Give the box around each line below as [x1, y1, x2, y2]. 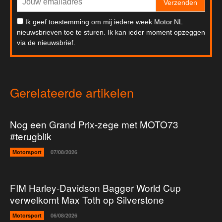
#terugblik [10, 129, 52, 143]
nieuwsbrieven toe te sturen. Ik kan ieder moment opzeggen [17, 28, 205, 37]
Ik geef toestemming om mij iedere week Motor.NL [25, 18, 182, 26]
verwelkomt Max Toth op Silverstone [10, 193, 164, 207]
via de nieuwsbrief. [17, 39, 75, 47]
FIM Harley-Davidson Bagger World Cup [10, 181, 181, 195]
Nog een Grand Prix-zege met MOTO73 [10, 117, 178, 131]
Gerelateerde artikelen [10, 83, 134, 102]
